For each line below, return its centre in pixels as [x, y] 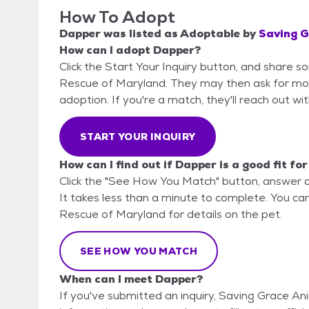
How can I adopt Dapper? [130, 50]
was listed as [140, 34]
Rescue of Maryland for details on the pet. [171, 215]
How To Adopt [117, 17]
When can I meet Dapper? [131, 279]
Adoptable [210, 34]
